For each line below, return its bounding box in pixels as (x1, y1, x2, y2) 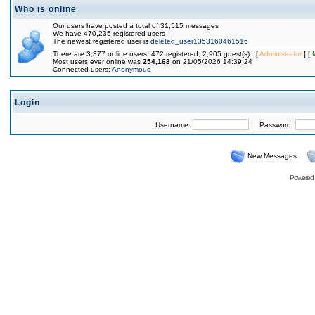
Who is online (15, 4, 77, 14)
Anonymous (112, 65, 150, 73)
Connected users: (53, 65, 112, 73)
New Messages (247, 152, 297, 160)
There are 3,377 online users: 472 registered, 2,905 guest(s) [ (53, 50, 259, 58)
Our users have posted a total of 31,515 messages (53, 22, 219, 30)
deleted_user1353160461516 (150, 37, 248, 45)
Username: (155, 121, 193, 129)
